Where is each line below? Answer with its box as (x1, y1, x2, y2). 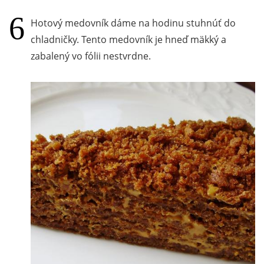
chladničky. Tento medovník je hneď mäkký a (31, 32, 226, 46)
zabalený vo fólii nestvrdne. (31, 49, 151, 62)
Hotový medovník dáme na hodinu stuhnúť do (31, 16, 236, 29)
